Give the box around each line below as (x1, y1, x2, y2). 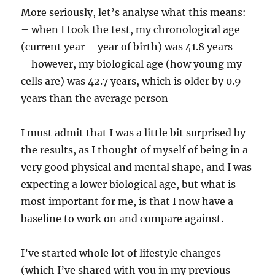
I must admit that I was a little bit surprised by (21, 126, 246, 139)
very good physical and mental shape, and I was (21, 161, 252, 174)
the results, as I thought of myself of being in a (21, 144, 249, 157)
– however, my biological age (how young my (21, 58, 242, 71)
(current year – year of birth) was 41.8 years (21, 41, 233, 53)
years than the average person (21, 92, 169, 105)
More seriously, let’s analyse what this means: (21, 6, 247, 19)
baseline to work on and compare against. (21, 212, 224, 225)
